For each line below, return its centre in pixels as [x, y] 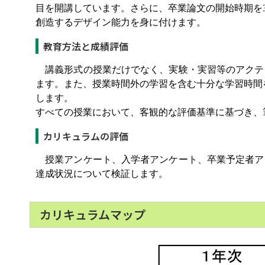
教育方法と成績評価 [86, 46]
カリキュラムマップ [93, 214]
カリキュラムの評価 [86, 136]
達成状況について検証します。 [102, 174]
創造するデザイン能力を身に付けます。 [121, 22]
